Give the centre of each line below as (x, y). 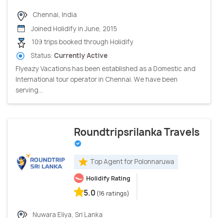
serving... (29, 90)
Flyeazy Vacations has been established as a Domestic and (106, 69)
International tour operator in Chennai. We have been (97, 80)
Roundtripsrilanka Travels (137, 132)
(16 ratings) (113, 194)
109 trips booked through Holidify (82, 42)
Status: (42, 55)
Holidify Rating (108, 179)
